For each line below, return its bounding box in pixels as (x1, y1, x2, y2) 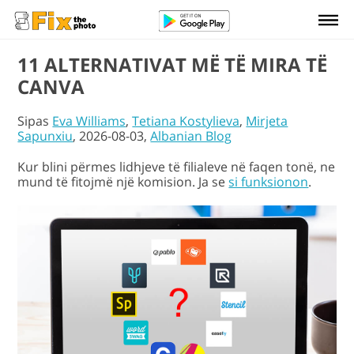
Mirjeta (246, 112, 288, 130)
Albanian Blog (150, 127, 232, 145)
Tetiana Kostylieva (132, 112, 240, 130)
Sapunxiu (17, 127, 73, 145)
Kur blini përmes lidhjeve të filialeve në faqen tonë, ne (17, 158, 336, 175)
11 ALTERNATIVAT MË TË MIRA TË (17, 51, 328, 77)
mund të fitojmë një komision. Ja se (17, 173, 229, 190)
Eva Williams (52, 112, 126, 130)
